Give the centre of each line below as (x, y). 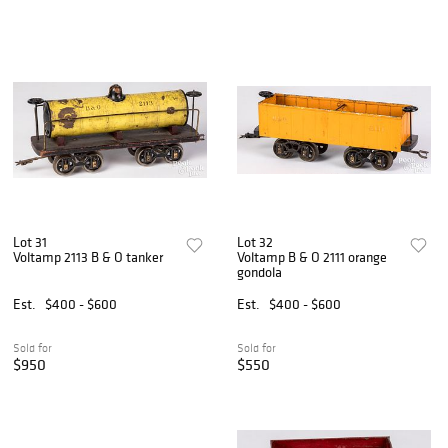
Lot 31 (30, 241)
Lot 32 (255, 241)
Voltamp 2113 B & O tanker (88, 256)
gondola (260, 271)
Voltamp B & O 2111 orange (312, 256)
